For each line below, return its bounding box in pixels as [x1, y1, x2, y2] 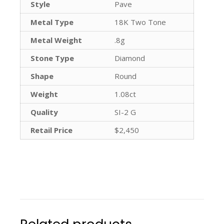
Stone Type [30, 52, 74, 63]
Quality [30, 106, 58, 117]
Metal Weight [30, 34, 82, 45]
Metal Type [30, 16, 73, 27]
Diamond [114, 52, 145, 63]
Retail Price [30, 124, 72, 135]
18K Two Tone [114, 16, 166, 27]
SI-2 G [114, 106, 136, 117]
